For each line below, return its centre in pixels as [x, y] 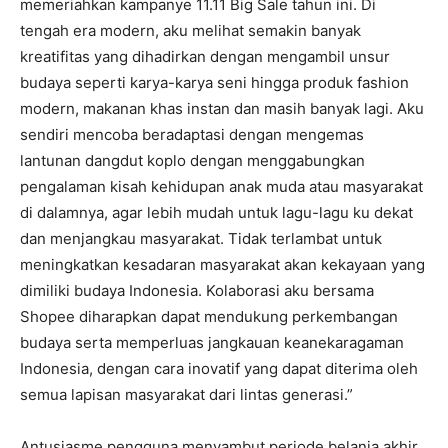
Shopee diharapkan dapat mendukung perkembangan [209, 316]
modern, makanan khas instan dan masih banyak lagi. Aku [222, 108]
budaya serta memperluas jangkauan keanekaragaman [212, 342]
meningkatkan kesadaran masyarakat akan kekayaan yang [222, 264]
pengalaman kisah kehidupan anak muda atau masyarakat [221, 186]
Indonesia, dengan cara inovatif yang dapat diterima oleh [219, 368]
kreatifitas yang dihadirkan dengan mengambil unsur [205, 56]
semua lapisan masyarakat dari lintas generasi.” [186, 394]
